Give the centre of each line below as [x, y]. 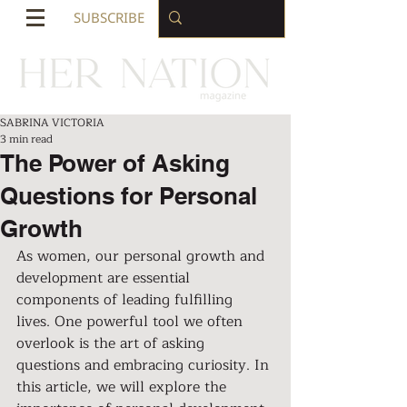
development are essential [105, 278]
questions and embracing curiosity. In [145, 365]
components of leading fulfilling [127, 300]
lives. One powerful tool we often [132, 322]
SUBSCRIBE [109, 17]
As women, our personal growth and [143, 256]
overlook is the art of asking [113, 343]
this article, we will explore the [124, 387]
